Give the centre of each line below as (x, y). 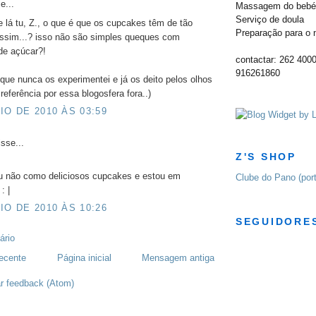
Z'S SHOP (266, 157)
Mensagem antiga (178, 258)
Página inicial (84, 258)
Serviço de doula (270, 19)
